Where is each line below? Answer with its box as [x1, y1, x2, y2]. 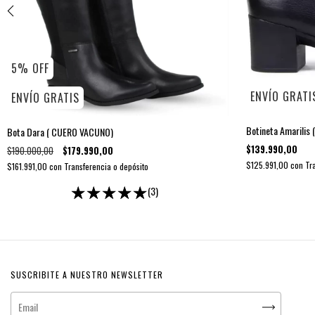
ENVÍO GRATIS [11, 89, 79, 107]
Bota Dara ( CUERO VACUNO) [7, 124, 113, 140]
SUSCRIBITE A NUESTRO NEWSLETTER [11, 269, 163, 281]
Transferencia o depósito [64, 160, 148, 173]
